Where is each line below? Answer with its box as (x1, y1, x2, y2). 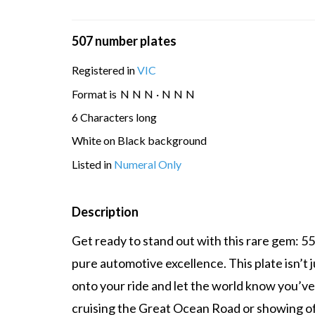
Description (72, 203, 139, 219)
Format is (72, 86, 119, 101)
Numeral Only (114, 157, 181, 171)
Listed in (72, 157, 114, 171)
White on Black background (72, 134, 207, 148)
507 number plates (72, 33, 176, 49)
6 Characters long (72, 110, 157, 124)
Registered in (72, 63, 137, 77)
